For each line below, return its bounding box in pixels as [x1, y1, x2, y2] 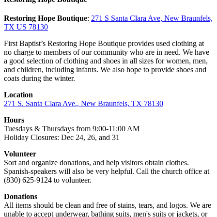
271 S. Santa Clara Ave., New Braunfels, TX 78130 [4, 99, 163, 108]
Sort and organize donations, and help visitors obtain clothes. [4, 158, 189, 167]
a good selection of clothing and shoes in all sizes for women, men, [4, 57, 208, 65]
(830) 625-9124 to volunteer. [4, 176, 92, 185]
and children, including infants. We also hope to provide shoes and [4, 65, 206, 74]
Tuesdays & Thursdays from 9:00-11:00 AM [4, 124, 139, 133]
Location [4, 91, 33, 99]
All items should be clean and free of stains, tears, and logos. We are [4, 201, 211, 210]
